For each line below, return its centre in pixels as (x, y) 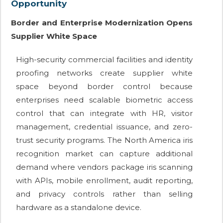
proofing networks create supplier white (104, 73)
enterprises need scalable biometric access (104, 100)
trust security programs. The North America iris (104, 140)
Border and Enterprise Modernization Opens (102, 23)
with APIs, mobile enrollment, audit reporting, (104, 181)
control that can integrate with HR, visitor (104, 113)
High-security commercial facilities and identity (104, 60)
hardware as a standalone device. (79, 208)
